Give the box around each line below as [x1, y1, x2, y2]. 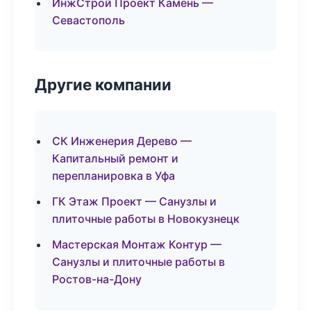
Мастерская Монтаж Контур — [52, 237, 221, 251]
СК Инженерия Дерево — [52, 134, 192, 148]
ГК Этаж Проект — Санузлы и [52, 194, 217, 208]
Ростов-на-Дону [52, 272, 142, 286]
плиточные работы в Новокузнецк [52, 212, 239, 226]
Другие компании [35, 75, 171, 94]
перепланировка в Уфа [52, 169, 175, 183]
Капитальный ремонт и [52, 151, 178, 165]
